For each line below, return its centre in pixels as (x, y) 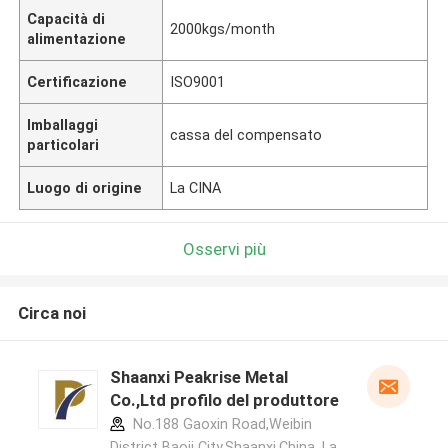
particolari (63, 144)
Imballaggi (63, 124)
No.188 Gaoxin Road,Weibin (220, 424)
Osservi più (224, 248)
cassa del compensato (246, 134)
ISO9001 (198, 81)
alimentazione (77, 38)
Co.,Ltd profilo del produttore (224, 400)
